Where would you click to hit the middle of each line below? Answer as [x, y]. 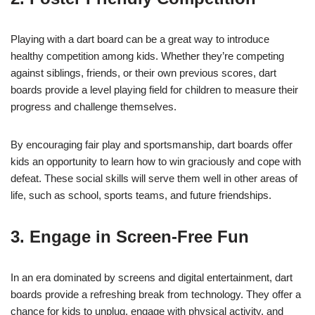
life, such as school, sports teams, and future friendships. [141, 195]
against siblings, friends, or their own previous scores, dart [143, 72]
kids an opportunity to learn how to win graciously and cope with [156, 161]
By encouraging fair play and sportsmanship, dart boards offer [152, 144]
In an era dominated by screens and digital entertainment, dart [152, 277]
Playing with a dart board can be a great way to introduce [140, 39]
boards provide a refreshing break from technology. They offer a [156, 294]
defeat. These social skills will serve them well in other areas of [154, 178]
